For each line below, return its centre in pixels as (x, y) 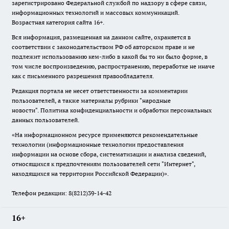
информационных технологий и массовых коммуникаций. (96, 13)
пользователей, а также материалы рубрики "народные (91, 101)
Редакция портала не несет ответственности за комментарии (100, 91)
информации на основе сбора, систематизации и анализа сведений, (109, 154)
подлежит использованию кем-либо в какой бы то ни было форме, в (110, 57)
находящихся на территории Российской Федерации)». (91, 174)
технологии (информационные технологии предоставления (98, 145)
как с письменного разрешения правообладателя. (84, 76)
